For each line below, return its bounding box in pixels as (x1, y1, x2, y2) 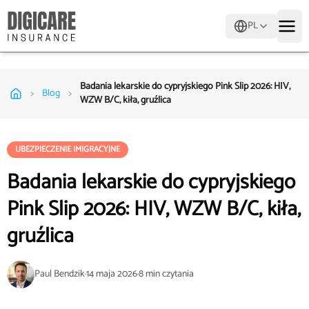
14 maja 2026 (86, 266, 137, 282)
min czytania (146, 266, 194, 282)
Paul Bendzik (34, 266, 85, 282)
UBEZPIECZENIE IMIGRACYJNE (15, 143, 120, 156)
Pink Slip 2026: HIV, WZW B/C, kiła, (7, 192, 301, 226)
